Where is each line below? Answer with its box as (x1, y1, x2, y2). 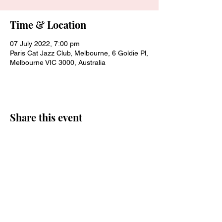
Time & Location (10, 18, 86, 31)
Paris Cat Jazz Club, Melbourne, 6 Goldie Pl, (10, 49, 148, 57)
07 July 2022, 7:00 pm (10, 40, 80, 48)
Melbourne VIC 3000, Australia (10, 58, 106, 66)
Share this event (10, 111, 82, 124)
